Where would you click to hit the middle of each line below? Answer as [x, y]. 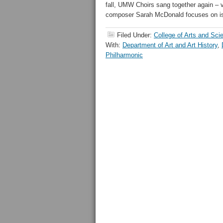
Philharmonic [124, 55]
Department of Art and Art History [170, 45]
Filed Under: [135, 35]
